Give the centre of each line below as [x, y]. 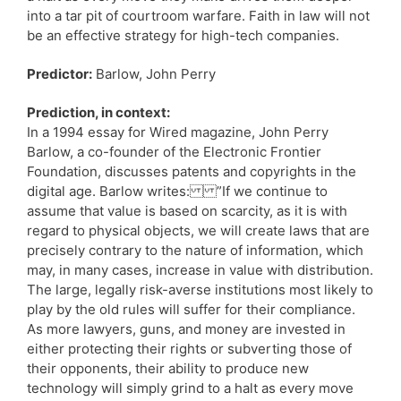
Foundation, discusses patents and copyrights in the [192, 171]
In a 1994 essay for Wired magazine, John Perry [178, 132]
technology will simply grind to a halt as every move [190, 388]
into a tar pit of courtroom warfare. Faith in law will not [198, 15]
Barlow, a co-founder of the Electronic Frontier [174, 151]
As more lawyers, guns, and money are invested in [186, 328]
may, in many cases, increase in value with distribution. [200, 269]
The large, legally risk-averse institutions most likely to [200, 289]
